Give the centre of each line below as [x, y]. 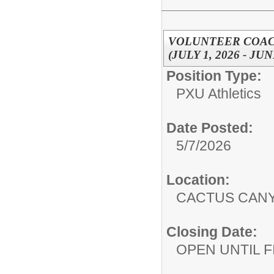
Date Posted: [210, 128]
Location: [198, 180]
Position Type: [214, 76]
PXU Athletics [219, 93]
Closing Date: [212, 231]
